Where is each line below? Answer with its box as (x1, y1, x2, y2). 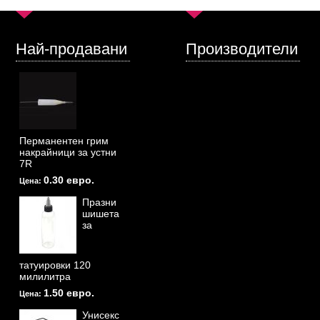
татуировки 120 (19, 259, 91, 271)
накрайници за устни (19, 146, 116, 158)
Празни (82, 196, 116, 209)
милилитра (19, 271, 71, 283)
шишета (82, 208, 119, 220)
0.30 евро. (44, 174, 94, 186)
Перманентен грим (19, 135, 109, 146)
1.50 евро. (44, 287, 94, 299)
